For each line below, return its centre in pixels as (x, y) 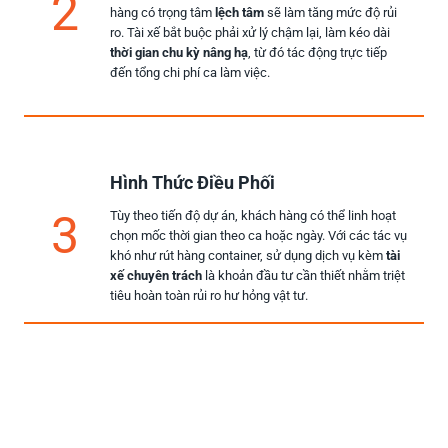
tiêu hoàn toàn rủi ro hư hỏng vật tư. (209, 296)
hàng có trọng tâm (162, 13)
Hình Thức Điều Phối (192, 183)
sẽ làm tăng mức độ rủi (330, 13)
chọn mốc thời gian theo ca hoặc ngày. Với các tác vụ (258, 236)
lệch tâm (239, 13)
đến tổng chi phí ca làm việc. (190, 73)
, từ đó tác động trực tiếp (317, 53)
